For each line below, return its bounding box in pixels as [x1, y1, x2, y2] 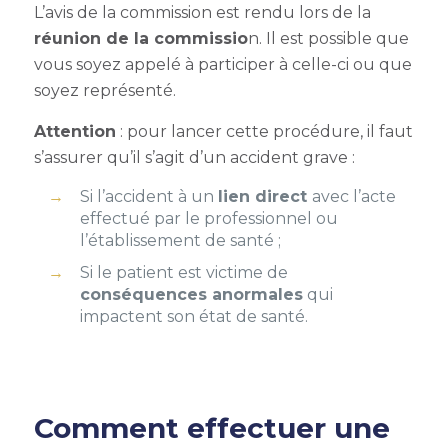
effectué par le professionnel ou [79, 209, 338, 228]
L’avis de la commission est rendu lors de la [33, 3, 371, 22]
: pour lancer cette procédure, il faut [115, 122, 413, 141]
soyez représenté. [33, 81, 180, 100]
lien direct [217, 187, 312, 206]
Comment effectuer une [33, 411, 390, 445]
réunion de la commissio [33, 29, 248, 48]
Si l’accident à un [79, 187, 218, 206]
